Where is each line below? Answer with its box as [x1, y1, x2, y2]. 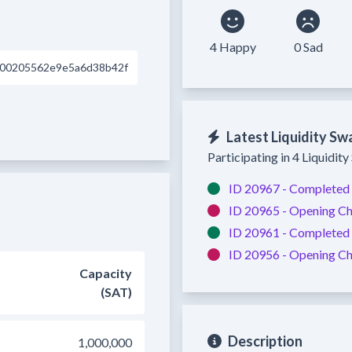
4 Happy [209, 39, 256, 54]
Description [228, 332, 302, 350]
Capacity [79, 266, 132, 280]
